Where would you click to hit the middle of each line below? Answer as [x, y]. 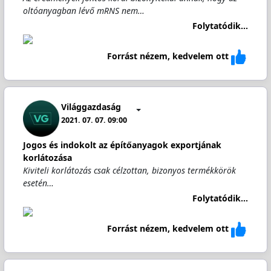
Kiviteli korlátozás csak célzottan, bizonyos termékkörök [129, 170]
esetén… [38, 183]
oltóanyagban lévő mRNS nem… [83, 11]
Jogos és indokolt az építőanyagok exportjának [122, 145]
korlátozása [47, 158]
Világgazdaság [91, 106]
